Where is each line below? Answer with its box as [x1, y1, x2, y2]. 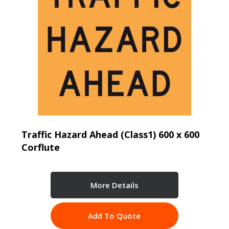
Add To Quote [88, 210, 141, 221]
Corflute [21, 141, 60, 153]
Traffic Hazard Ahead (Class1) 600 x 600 [21, 128, 199, 141]
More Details [90, 179, 139, 190]
